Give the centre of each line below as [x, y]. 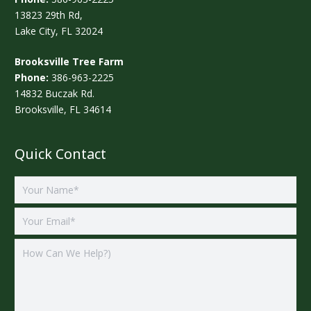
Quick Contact [60, 154]
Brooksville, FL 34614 [63, 110]
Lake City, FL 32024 [59, 31]
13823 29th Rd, [49, 15]
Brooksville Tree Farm [69, 62]
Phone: [32, 78]
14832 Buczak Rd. [54, 94]
